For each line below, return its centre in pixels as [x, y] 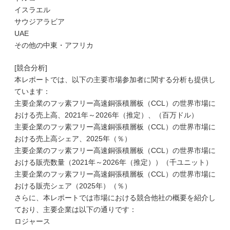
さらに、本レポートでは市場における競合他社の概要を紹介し [115, 198]
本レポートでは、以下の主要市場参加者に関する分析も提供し [115, 80]
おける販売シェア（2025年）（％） [73, 186]
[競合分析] [31, 68]
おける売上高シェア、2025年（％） [73, 139]
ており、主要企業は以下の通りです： [75, 209]
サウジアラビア [40, 22]
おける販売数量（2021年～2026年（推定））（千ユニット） [113, 162]
